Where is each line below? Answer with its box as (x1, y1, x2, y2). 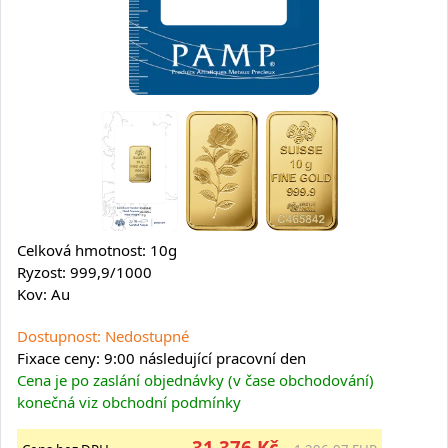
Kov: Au (17, 284, 70, 304)
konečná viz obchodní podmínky (17, 392, 241, 412)
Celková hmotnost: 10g (17, 240, 177, 260)
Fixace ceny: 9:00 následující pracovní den (17, 348, 306, 368)
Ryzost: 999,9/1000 (17, 262, 152, 282)
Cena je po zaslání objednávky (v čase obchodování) (17, 370, 374, 390)
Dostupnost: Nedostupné (17, 326, 189, 346)
